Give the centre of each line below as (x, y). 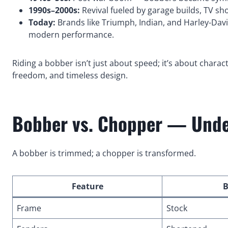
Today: (42, 22)
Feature (87, 186)
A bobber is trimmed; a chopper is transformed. (104, 153)
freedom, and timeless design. (70, 75)
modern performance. (71, 34)
